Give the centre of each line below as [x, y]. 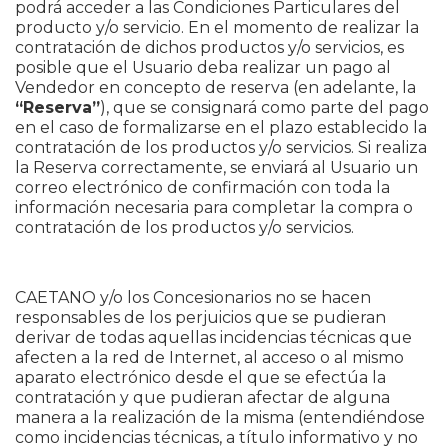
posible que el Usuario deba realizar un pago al [203, 67]
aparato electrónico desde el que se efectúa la [200, 377]
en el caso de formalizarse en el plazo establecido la [221, 127]
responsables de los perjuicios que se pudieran [200, 317]
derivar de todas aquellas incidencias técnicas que [213, 337]
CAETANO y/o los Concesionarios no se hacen [193, 297]
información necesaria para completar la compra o [214, 207]
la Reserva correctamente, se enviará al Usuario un [216, 167]
